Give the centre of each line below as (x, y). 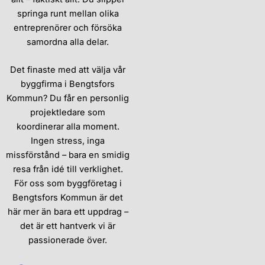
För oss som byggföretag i (68, 184)
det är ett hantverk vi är (68, 226)
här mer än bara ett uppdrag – (68, 212)
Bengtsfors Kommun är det (68, 198)
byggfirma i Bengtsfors (68, 84)
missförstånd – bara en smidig (68, 155)
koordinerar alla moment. (68, 127)
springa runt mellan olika (68, 13)
